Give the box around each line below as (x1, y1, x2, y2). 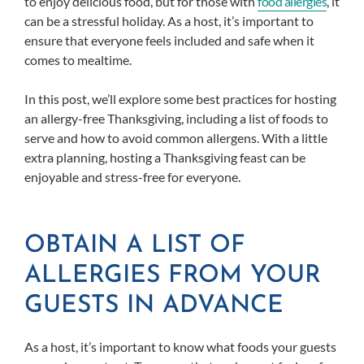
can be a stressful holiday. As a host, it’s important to (24, 13, 314, 28)
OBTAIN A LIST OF (24, 233, 245, 258)
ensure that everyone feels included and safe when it (24, 32, 314, 48)
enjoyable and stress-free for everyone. (24, 169, 240, 184)
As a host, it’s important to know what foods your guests (24, 339, 336, 354)
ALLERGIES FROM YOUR (24, 263, 321, 288)
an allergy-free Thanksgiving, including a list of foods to (24, 110, 328, 126)
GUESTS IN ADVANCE (24, 293, 284, 318)
